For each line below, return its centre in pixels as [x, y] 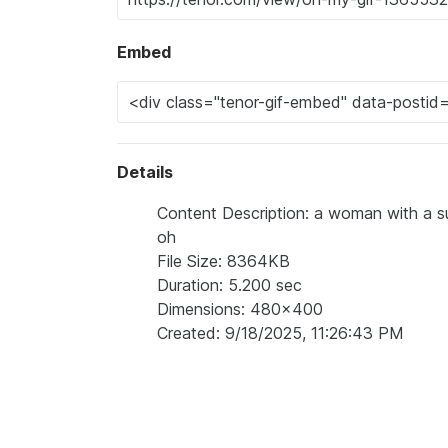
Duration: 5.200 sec [229, 285]
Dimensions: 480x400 [240, 309]
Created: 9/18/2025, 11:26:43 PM [280, 333]
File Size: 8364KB [223, 261]
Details [145, 172]
